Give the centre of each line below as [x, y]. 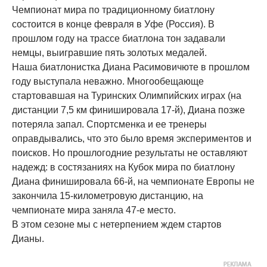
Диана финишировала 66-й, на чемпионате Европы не [133, 181]
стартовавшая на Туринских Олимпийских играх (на [127, 96]
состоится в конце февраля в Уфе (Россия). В [113, 24]
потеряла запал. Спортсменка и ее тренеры [109, 124]
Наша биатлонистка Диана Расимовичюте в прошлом [131, 67]
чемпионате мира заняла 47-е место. [94, 210]
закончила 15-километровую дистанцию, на [108, 196]
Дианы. [28, 239]
